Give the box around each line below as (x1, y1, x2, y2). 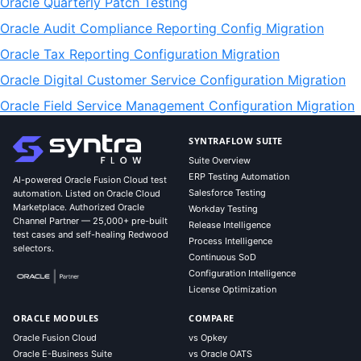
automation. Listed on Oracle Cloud (13, 188, 160, 199)
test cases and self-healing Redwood (13, 229, 168, 240)
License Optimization (189, 284, 276, 295)
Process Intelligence (189, 235, 272, 247)
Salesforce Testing (189, 187, 266, 198)
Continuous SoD (189, 251, 256, 263)
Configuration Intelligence (189, 268, 296, 279)
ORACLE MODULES (13, 312, 99, 324)
